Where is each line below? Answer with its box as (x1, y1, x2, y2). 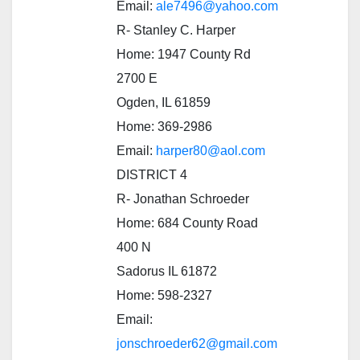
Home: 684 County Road (117, 215, 258, 230)
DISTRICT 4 (117, 167, 187, 182)
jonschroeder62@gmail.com (117, 336, 277, 350)
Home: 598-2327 (117, 288, 212, 302)
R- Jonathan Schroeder (117, 191, 249, 206)
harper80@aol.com (156, 143, 265, 157)
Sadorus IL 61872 (117, 264, 217, 278)
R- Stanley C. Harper (117, 22, 235, 37)
